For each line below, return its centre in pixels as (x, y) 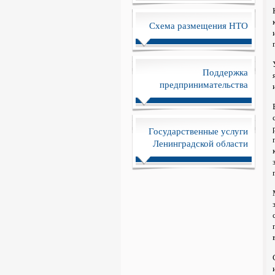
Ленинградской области (200, 143)
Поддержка (225, 72)
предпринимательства (203, 84)
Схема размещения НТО (198, 25)
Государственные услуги (198, 131)
